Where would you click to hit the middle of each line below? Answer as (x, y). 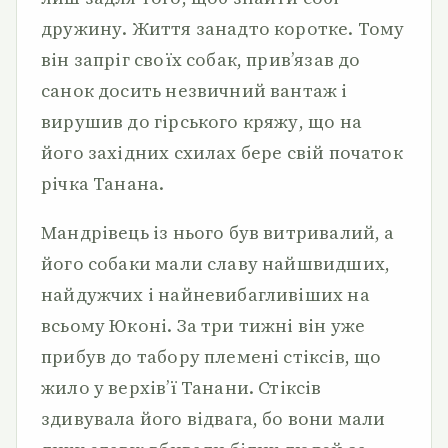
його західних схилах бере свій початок (222, 152)
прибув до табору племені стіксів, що (211, 356)
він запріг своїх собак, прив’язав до (201, 59)
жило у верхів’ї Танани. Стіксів (181, 387)
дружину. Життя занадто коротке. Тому (223, 28)
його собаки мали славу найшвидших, (216, 263)
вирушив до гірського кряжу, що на (201, 121)
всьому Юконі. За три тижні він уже (203, 325)
